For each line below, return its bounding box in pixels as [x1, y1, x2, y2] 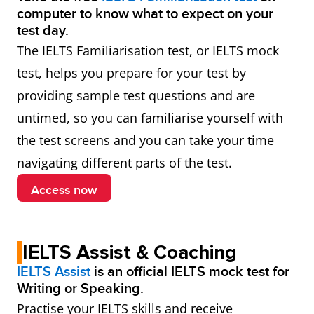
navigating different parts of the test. [17, 154, 232, 171]
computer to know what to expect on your [17, 6, 273, 22]
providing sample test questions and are [17, 87, 255, 104]
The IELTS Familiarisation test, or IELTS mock [17, 42, 279, 59]
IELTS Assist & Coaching [22, 240, 236, 264]
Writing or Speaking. [17, 280, 144, 297]
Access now [31, 183, 97, 198]
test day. [17, 22, 69, 39]
